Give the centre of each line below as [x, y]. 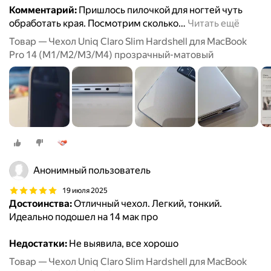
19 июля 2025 [85, 190]
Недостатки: [38, 244]
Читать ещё [214, 24]
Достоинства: [41, 204]
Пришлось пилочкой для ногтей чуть [160, 10]
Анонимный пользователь [92, 171]
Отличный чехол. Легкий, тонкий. [147, 204]
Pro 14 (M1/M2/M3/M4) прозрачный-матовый [111, 55]
